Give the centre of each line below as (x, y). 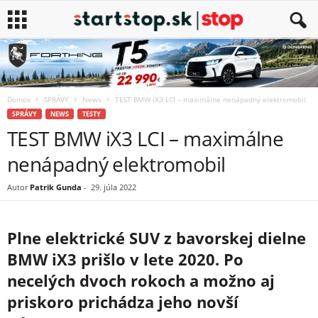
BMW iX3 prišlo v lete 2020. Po (125, 259)
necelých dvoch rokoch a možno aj (141, 280)
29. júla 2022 (114, 187)
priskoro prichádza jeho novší (123, 302)
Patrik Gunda (56, 187)
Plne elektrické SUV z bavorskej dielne (157, 238)
